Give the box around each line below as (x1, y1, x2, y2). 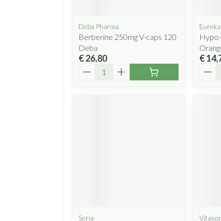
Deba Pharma (78, 22, 119, 31)
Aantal (78, 63, 102, 73)
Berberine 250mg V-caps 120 (78, 32, 177, 41)
